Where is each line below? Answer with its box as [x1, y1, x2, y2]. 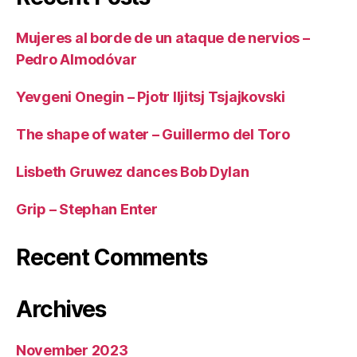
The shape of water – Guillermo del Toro [16, 125, 290, 143]
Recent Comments [16, 243, 207, 271]
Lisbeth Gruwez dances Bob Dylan [16, 163, 249, 180]
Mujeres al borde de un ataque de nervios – [16, 29, 310, 46]
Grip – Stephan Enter [16, 200, 158, 218]
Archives [16, 295, 106, 323]
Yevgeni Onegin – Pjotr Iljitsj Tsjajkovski [16, 88, 285, 105]
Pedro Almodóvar [16, 50, 137, 68]
